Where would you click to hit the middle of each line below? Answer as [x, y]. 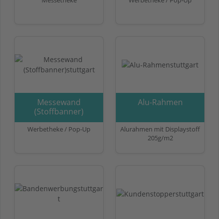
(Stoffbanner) [59, 111]
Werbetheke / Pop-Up [59, 129]
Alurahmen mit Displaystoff [160, 129]
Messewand [59, 102]
